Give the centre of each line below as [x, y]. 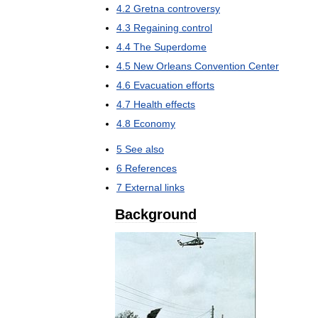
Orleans [174, 66]
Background [156, 214]
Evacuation [158, 85]
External [143, 187]
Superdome [180, 46]
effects [180, 104]
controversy [194, 8]
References [151, 168]
